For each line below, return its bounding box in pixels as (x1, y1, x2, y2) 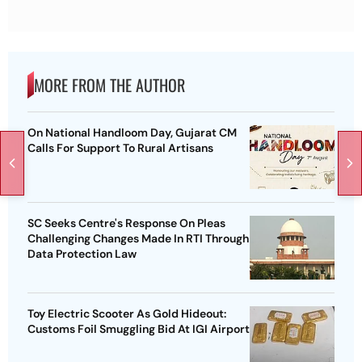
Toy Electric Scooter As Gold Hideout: (27, 305, 226, 321)
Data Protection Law (27, 246, 137, 261)
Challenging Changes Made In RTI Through (27, 230, 249, 246)
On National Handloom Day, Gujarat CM (27, 124, 237, 140)
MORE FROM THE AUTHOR (34, 72, 185, 97)
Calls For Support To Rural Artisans (27, 140, 213, 155)
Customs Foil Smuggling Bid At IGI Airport (27, 321, 250, 336)
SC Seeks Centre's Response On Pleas (27, 215, 225, 230)
